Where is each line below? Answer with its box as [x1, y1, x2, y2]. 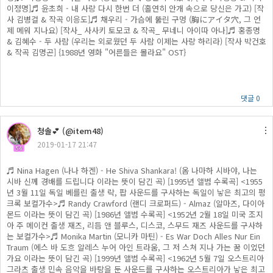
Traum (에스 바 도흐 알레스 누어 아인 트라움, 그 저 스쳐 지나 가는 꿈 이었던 [7, 241, 265, 253]
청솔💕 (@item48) [37, 125, 104, 136]
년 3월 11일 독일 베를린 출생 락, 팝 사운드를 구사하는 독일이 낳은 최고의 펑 [7, 186, 266, 198]
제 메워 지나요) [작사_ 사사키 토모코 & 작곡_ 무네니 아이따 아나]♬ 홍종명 [7, 24, 260, 36]
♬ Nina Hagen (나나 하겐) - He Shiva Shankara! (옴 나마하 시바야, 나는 [7, 165, 257, 176]
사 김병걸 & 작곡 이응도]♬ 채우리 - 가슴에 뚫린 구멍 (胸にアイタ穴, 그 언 [7, 13, 261, 25]
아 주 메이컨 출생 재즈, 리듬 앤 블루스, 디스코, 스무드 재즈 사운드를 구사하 [7, 219, 263, 231]
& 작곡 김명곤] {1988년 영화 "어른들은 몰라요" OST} [7, 46, 186, 58]
